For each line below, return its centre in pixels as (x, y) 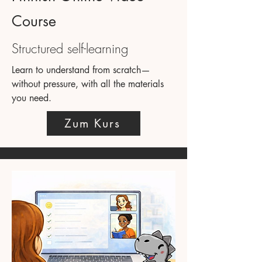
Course (34, 21)
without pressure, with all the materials (88, 84)
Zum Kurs (92, 123)
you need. (32, 98)
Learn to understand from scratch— (81, 70)
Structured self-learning (70, 48)
